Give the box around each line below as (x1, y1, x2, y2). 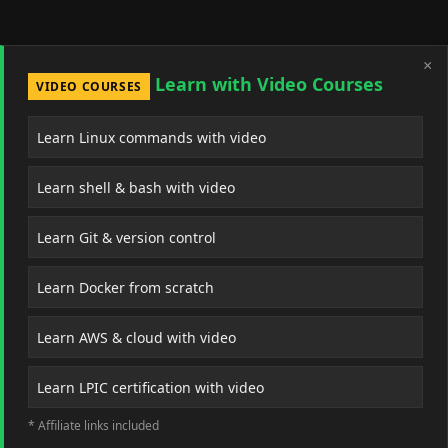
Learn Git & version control (37, 227, 216, 247)
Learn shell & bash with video (37, 177, 235, 197)
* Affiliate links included (28, 416, 159, 434)
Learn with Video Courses (149, 71, 383, 96)
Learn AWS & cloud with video (37, 327, 236, 347)
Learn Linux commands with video (37, 127, 266, 147)
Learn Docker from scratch (37, 277, 214, 297)
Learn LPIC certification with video (37, 377, 264, 397)
